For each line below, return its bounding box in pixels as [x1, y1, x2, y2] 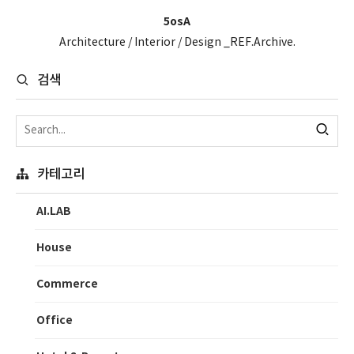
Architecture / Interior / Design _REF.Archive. [58, 36, 296, 49]
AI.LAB [36, 204, 71, 218]
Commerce [36, 277, 98, 291]
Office [36, 313, 73, 327]
